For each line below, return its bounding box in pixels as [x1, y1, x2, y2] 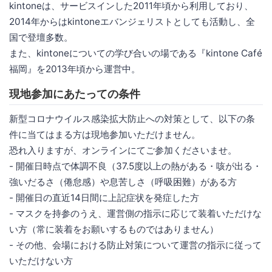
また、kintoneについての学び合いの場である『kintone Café [9, 47, 262, 59]
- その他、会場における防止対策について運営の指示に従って [9, 239, 262, 251]
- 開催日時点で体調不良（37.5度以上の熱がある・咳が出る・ [9, 160, 262, 172]
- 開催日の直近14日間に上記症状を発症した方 [9, 191, 199, 203]
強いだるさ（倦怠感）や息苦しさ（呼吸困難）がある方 [9, 175, 237, 188]
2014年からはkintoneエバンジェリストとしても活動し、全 [9, 15, 255, 27]
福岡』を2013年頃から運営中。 [9, 63, 140, 75]
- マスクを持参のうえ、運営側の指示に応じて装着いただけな [9, 207, 262, 219]
